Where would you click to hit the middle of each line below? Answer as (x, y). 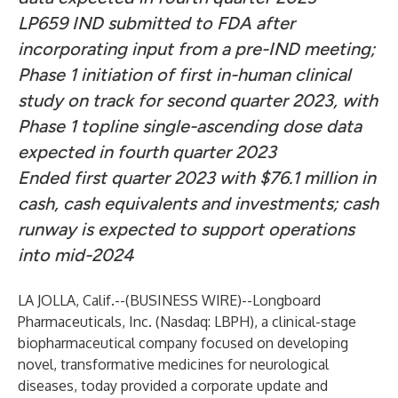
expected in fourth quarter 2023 (147, 152)
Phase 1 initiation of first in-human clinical (184, 75)
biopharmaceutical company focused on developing (183, 343)
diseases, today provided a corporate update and (173, 386)
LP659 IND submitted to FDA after (156, 23)
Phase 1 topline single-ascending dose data (190, 126)
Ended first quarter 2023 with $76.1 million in (197, 178)
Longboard (287, 300)
